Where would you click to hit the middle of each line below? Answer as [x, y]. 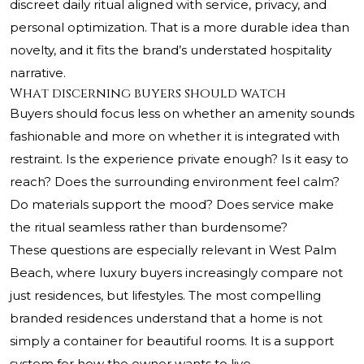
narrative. [38, 73]
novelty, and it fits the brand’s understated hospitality [171, 50]
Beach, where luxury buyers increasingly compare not [176, 273]
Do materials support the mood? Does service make [172, 205]
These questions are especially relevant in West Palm [173, 250]
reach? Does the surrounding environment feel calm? [175, 182]
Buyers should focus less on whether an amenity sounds [182, 114]
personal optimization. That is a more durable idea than [180, 28]
